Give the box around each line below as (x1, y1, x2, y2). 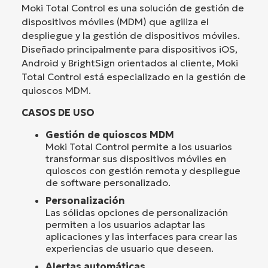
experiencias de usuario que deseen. (45, 242, 214, 254)
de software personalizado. (45, 176, 170, 188)
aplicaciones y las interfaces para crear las (45, 230, 237, 242)
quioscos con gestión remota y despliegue (45, 164, 240, 176)
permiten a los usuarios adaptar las (45, 218, 205, 230)
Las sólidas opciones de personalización (45, 206, 228, 218)
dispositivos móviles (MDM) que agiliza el (22, 15, 209, 28)
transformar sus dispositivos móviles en (45, 152, 226, 165)
